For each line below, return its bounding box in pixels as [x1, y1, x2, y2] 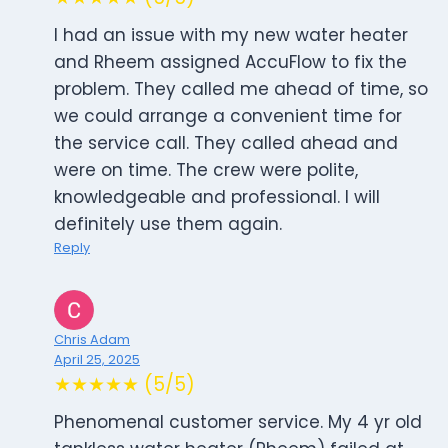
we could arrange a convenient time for [54, 104, 402, 129]
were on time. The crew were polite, [54, 158, 358, 183]
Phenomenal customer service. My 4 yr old [54, 410, 422, 435]
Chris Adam [54, 331, 130, 349]
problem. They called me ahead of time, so [54, 77, 428, 102]
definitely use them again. [54, 212, 282, 237]
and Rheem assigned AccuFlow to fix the [54, 50, 407, 75]
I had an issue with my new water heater [54, 23, 408, 48]
